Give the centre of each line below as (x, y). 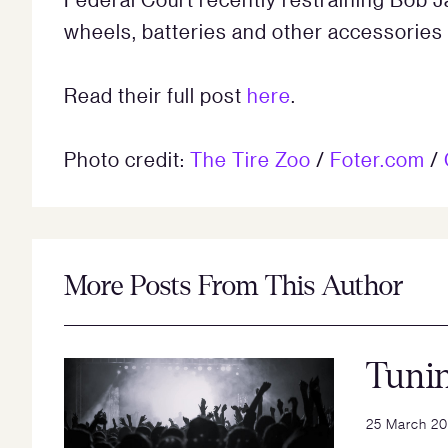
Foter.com (377, 159)
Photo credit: (127, 159)
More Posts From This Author (233, 286)
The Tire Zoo (250, 159)
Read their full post (155, 95)
